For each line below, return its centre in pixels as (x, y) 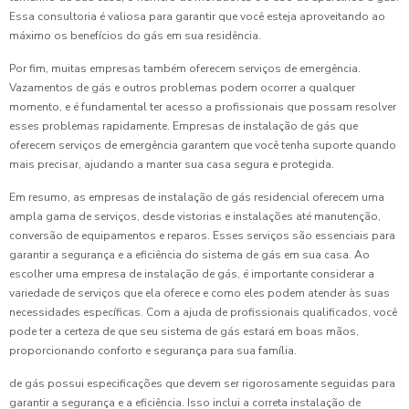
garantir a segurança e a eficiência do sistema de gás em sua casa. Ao (189, 255)
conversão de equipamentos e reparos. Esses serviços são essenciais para (202, 236)
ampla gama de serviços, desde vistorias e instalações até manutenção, (195, 217)
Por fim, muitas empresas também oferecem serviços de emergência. (185, 69)
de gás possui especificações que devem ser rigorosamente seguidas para (202, 384)
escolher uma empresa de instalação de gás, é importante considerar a (192, 274)
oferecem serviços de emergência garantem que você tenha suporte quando (203, 146)
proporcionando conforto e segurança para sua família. (153, 351)
